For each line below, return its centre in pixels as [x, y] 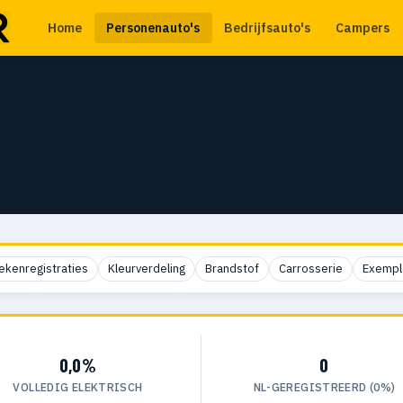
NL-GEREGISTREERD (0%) [324, 386]
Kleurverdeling [146, 269]
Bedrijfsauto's [268, 28]
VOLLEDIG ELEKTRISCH [78, 386]
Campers [362, 28]
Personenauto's [153, 28]
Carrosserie [310, 269]
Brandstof [232, 269]
